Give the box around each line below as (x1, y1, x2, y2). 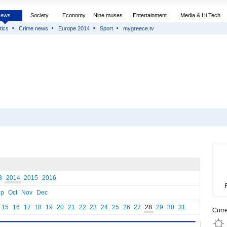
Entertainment (133, 12, 167, 18)
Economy (62, 12, 86, 18)
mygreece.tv (123, 25, 154, 31)
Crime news (19, 25, 48, 31)
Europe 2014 (58, 25, 90, 31)
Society (30, 12, 49, 18)
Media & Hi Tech (180, 12, 220, 18)
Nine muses (93, 12, 123, 18)
